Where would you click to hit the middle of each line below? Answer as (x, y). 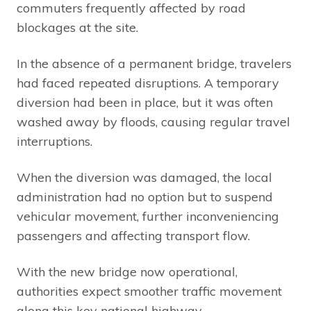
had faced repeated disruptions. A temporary (148, 83)
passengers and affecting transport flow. (133, 235)
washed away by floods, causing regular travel (153, 121)
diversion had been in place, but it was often (145, 102)
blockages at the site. (77, 27)
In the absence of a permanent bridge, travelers (154, 63)
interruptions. (54, 141)
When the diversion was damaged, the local (144, 177)
